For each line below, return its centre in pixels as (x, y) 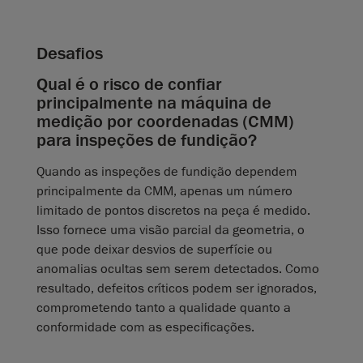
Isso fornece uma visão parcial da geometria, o (171, 231)
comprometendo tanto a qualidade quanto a (164, 308)
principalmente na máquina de (154, 103)
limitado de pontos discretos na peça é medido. (173, 211)
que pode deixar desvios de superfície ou (154, 250)
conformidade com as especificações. (145, 328)
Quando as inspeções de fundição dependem (167, 172)
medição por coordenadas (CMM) (165, 122)
